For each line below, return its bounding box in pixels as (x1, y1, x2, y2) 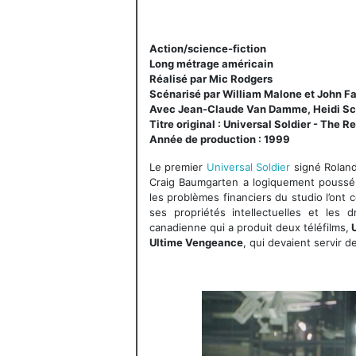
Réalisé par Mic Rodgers (149, 72, 273, 85)
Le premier (149, 160, 207, 173)
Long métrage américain (149, 56, 273, 70)
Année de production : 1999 (149, 132, 290, 145)
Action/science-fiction (149, 41, 266, 55)
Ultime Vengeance (149, 235, 243, 249)
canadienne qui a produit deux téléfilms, (149, 220, 350, 234)
